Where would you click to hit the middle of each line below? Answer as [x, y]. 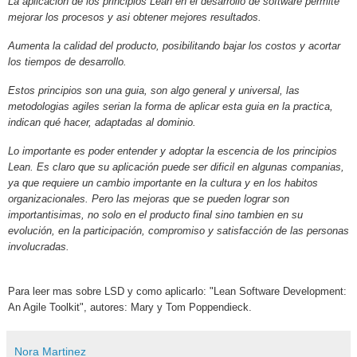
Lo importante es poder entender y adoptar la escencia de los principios [173, 151]
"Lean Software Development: [278, 291]
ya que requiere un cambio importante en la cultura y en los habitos [163, 182]
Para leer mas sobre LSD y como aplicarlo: [109, 291]
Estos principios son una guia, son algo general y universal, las [154, 90]
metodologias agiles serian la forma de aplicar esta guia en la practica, [171, 106]
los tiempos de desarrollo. [67, 62]
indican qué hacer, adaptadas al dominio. [102, 122]
